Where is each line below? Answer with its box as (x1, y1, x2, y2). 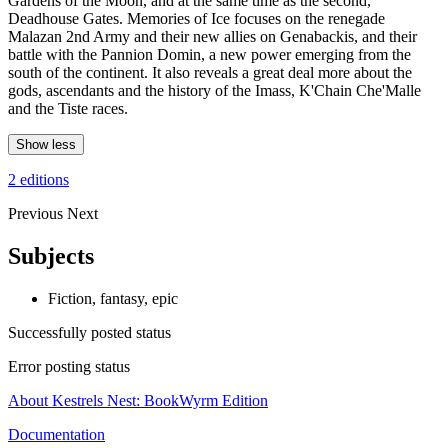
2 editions (8, 170, 69, 188)
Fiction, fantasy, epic (48, 289, 178, 307)
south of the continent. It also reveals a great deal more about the (8, 63, 412, 81)
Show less (16, 136, 76, 152)
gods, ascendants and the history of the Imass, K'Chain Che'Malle (8, 81, 421, 99)
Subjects (8, 242, 94, 269)
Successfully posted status (8, 323, 171, 341)
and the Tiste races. (8, 99, 128, 117)
